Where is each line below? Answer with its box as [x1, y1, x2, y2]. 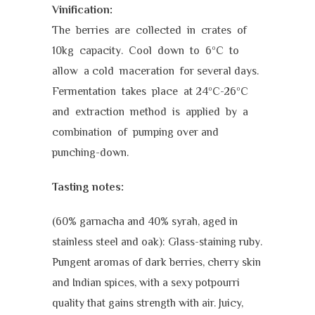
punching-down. [52, 146, 129, 159]
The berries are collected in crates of [52, 24, 250, 37]
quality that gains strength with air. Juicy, [52, 297, 243, 309]
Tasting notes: [52, 181, 124, 193]
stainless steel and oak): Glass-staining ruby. [52, 236, 262, 248]
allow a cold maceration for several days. [52, 65, 259, 77]
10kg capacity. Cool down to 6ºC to [52, 44, 239, 57]
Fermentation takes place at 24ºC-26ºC [52, 85, 251, 98]
